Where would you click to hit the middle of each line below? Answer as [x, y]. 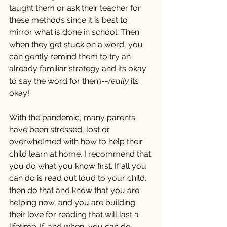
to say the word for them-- [59, 81]
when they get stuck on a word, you [77, 45]
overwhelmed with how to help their [77, 142]
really [119, 81]
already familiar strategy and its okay [79, 69]
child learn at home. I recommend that [81, 154]
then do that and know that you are [75, 191]
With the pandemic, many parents [73, 118]
